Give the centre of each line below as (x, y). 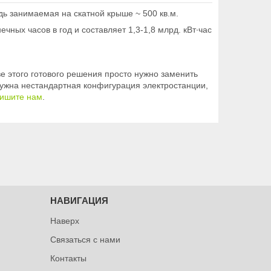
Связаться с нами (85, 239)
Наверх (64, 220)
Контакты (68, 258)
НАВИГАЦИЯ (79, 200)
